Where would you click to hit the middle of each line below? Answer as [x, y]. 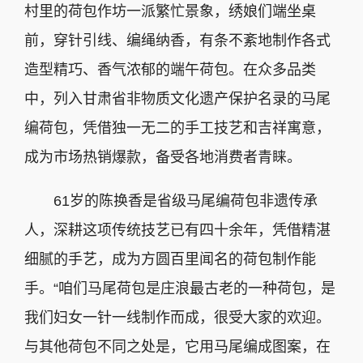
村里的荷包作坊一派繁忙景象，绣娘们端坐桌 [170, 12]
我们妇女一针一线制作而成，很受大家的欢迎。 [177, 318]
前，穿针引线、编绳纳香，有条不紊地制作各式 [177, 41]
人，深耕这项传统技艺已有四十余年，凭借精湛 [177, 231]
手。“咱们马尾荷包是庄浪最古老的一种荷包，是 [180, 289]
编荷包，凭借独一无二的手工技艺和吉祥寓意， [177, 128]
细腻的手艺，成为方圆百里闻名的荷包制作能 [170, 260]
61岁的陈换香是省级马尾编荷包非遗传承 [171, 201]
